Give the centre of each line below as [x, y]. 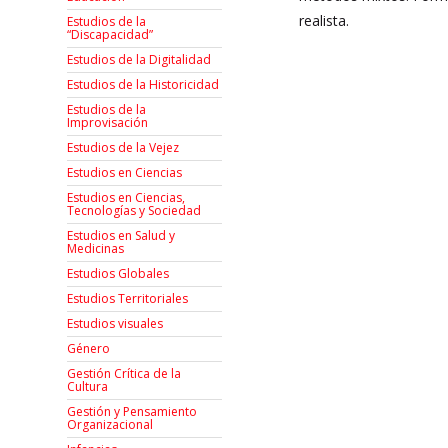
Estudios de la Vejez [123, 148]
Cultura [88, 387]
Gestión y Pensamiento [132, 412]
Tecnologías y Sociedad [134, 211]
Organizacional [110, 425]
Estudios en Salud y [121, 236]
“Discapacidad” [110, 35]
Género [89, 349]
